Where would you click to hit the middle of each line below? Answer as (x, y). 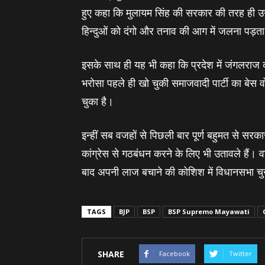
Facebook (174, 253)
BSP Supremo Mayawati (209, 211)
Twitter (240, 253)
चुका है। (98, 101)
